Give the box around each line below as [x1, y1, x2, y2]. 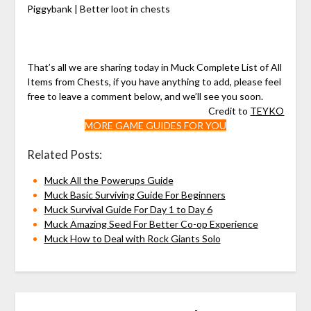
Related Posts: [26, 148, 102, 162]
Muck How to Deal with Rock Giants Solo [44, 233, 221, 245]
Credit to [208, 105, 251, 117]
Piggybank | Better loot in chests [26, 3, 170, 15]
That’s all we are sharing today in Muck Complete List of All [26, 61, 282, 74]
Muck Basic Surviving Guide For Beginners [44, 189, 226, 201]
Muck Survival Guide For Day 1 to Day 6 [44, 203, 212, 216]
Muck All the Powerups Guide [44, 174, 174, 187]
